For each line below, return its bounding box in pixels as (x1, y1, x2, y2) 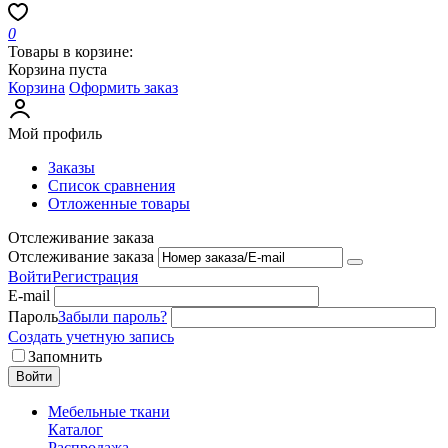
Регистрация (52, 268, 138, 285)
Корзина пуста (8, 61, 107, 78)
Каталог (48, 421, 103, 438)
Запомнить (28, 348, 102, 365)
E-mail (8, 287, 50, 304)
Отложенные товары (48, 195, 190, 212)
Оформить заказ (69, 79, 178, 96)
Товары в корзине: (8, 43, 133, 60)
